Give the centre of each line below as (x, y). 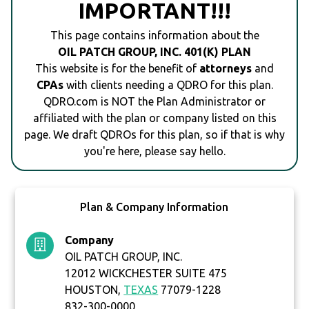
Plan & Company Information (154, 207)
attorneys (226, 69)
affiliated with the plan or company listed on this (154, 118)
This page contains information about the (154, 36)
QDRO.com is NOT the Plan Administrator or (154, 102)
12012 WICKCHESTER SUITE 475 (146, 273)
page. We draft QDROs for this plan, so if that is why (154, 135)
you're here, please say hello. (154, 151)
